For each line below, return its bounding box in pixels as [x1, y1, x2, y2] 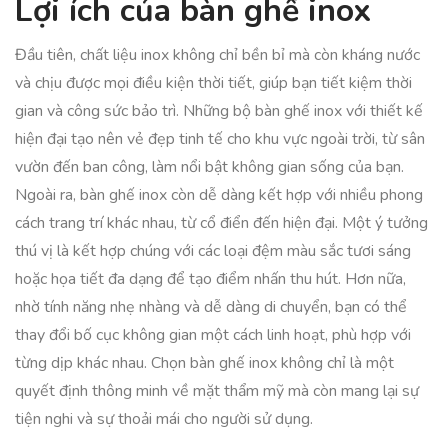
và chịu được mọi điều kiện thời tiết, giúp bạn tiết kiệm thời [15, 72, 412, 94]
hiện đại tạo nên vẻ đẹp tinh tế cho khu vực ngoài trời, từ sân [15, 128, 425, 150]
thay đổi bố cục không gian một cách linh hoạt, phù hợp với [15, 324, 411, 346]
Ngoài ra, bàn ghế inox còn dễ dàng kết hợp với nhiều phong [15, 184, 423, 206]
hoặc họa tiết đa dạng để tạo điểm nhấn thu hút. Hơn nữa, [15, 268, 406, 290]
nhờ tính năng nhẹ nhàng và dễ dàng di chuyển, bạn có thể [15, 296, 407, 318]
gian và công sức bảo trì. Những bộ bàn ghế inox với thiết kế [15, 100, 423, 122]
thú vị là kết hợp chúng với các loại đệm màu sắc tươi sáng [15, 240, 411, 262]
